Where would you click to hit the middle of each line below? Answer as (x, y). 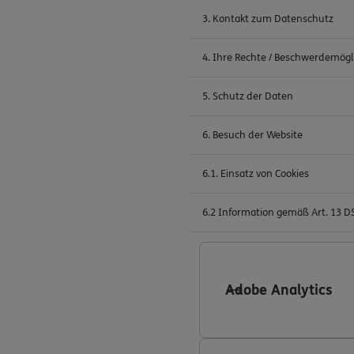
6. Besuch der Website (252, 135)
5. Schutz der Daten (248, 96)
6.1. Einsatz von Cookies (256, 174)
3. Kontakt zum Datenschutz (268, 19)
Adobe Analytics (279, 290)
